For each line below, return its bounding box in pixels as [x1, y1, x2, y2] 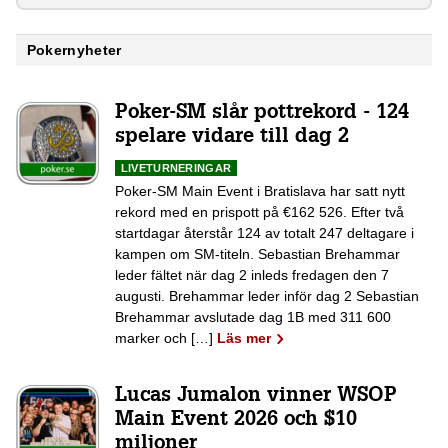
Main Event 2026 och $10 [115, 411, 358, 432]
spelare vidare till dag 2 [115, 128, 350, 149]
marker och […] [115, 330, 218, 347]
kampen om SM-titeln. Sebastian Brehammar [115, 246, 401, 263]
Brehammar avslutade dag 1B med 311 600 [115, 309, 392, 326]
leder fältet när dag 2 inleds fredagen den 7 [115, 267, 390, 284]
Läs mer [217, 330, 272, 347]
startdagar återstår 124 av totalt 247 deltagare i [115, 225, 415, 242]
